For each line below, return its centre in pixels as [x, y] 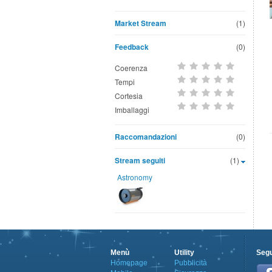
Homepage [129, 263]
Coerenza [131, 68]
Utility [184, 253]
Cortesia [129, 96]
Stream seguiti [140, 160]
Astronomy [135, 177]
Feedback [132, 47]
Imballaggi [132, 110]
